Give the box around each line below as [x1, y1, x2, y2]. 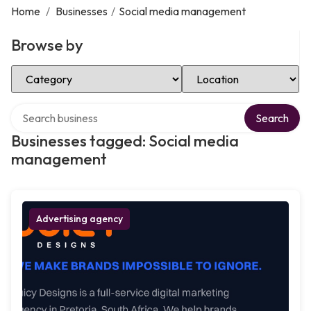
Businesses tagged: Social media [11, 131, 239, 151]
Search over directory [10, 102, 114, 116]
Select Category [10, 63, 90, 77]
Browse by [11, 35, 83, 55]
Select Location [181, 63, 257, 77]
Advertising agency [36, 212, 123, 225]
